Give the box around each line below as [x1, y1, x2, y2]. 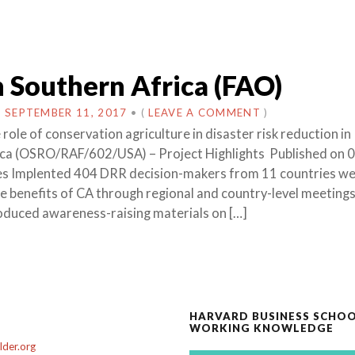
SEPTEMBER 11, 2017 [4, 106, 128, 119]
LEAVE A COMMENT [148, 106, 261, 119]
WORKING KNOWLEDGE [189, 322, 334, 334]
